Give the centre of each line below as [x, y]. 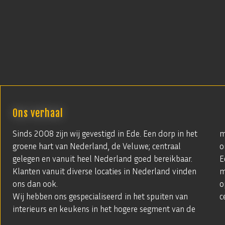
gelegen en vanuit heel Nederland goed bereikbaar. [102, 158]
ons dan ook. [35, 184]
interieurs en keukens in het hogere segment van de [104, 209]
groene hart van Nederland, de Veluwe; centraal [97, 146]
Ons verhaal [38, 113]
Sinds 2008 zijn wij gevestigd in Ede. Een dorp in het [105, 133]
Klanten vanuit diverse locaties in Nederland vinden [104, 171]
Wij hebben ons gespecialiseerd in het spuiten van [100, 196]
